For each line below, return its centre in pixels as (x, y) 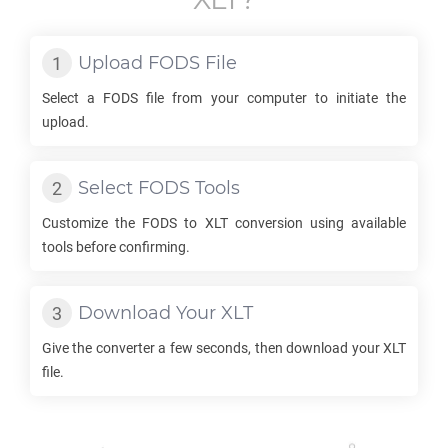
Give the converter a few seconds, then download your (212, 348)
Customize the (92, 223)
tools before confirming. (116, 247)
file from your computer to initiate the (272, 98)
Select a (73, 98)
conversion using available (317, 223)
